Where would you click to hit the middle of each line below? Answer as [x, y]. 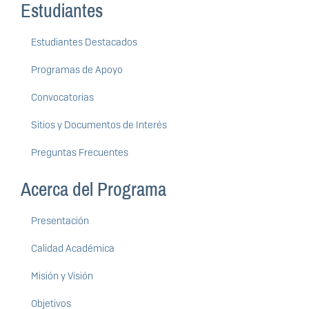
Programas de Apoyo [77, 70]
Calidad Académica [73, 249]
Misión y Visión [62, 276]
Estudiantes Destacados [84, 42]
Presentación [60, 221]
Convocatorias [62, 98]
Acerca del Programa [93, 190]
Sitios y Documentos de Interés [99, 125]
